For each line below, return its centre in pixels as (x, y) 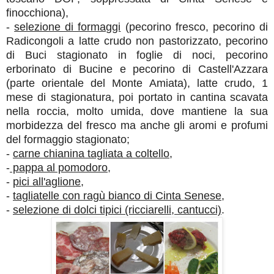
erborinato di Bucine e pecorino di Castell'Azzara (137, 69)
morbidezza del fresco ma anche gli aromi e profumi (137, 125)
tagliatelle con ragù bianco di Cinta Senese (117, 195)
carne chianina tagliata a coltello (91, 153)
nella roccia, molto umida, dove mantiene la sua (137, 111)
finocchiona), (37, 13)
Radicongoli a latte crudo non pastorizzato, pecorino (137, 41)
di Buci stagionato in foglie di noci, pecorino (137, 55)
